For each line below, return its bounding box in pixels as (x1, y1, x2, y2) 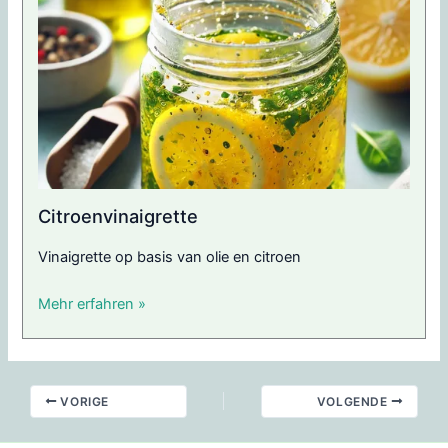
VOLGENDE (316, 393, 392, 409)
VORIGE (56, 393, 109, 409)
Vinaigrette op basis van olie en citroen (38, 247, 302, 266)
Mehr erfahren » (38, 295, 147, 314)
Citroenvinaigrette (38, 205, 199, 228)
